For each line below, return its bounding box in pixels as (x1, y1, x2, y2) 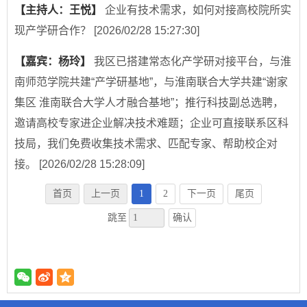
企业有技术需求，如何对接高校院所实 (105, 4, 291, 16)
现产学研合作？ (14, 25, 94, 37)
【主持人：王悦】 (14, 4, 105, 16)
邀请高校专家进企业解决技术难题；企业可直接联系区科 (14, 117, 288, 130)
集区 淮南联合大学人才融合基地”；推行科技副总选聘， (14, 97, 284, 109)
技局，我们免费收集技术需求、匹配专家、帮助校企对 (14, 138, 278, 150)
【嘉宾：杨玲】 (14, 56, 94, 68)
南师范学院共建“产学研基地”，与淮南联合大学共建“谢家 (14, 76, 288, 88)
